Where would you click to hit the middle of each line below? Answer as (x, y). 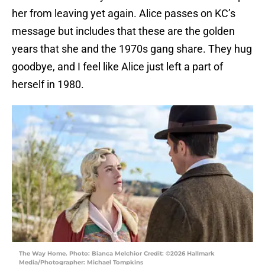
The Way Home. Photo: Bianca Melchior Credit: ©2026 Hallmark (117, 253)
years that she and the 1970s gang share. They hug (132, 49)
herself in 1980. (49, 85)
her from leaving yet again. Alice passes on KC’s (124, 14)
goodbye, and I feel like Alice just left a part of (117, 67)
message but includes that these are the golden (123, 31)
